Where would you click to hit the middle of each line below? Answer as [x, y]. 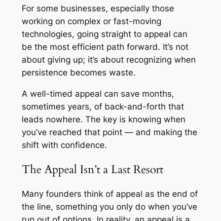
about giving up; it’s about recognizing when [109, 60]
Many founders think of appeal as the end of [110, 194]
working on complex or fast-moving [91, 21]
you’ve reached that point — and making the [109, 132]
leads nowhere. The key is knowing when [103, 119]
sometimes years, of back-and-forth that [103, 106]
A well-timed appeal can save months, [98, 93]
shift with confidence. [64, 145]
